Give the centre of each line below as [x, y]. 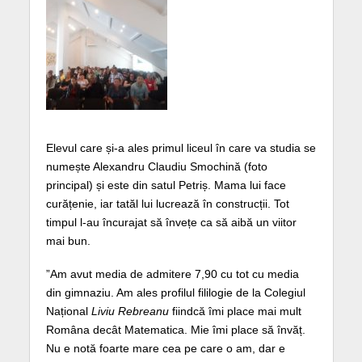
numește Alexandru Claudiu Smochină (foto [156, 166]
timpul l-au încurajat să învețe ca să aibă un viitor [171, 222]
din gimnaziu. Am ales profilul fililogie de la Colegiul [175, 292]
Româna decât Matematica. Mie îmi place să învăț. [175, 329]
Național [68, 311]
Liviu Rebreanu [130, 311]
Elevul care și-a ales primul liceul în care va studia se [181, 147]
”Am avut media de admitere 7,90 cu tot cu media [172, 274]
